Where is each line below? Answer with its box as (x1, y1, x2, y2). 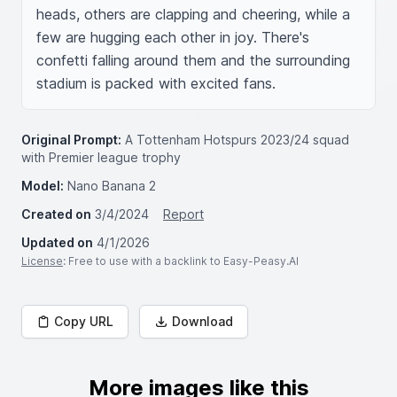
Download (172, 314, 233, 329)
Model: (21, 178, 64, 193)
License (21, 254, 63, 268)
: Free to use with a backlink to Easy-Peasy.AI (63, 254, 299, 268)
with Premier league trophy (21, 150, 181, 165)
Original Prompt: (21, 132, 121, 147)
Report (163, 206, 204, 222)
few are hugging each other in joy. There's (36, 28, 309, 46)
